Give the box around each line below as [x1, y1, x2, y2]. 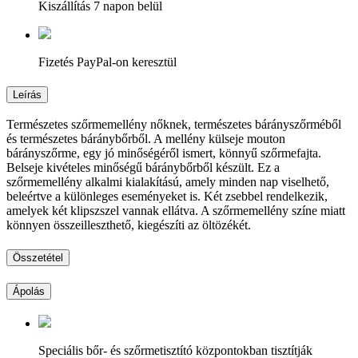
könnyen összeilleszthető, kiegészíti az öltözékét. [6, 218, 251, 233]
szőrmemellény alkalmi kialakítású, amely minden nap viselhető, [6, 175, 329, 189]
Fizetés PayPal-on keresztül [38, 54, 177, 69]
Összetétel [13, 252, 63, 265]
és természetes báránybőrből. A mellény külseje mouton [6, 132, 285, 146]
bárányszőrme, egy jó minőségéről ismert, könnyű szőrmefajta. [6, 146, 321, 161]
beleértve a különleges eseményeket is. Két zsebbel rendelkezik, [6, 189, 328, 204]
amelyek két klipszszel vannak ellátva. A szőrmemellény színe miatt [6, 204, 345, 218]
